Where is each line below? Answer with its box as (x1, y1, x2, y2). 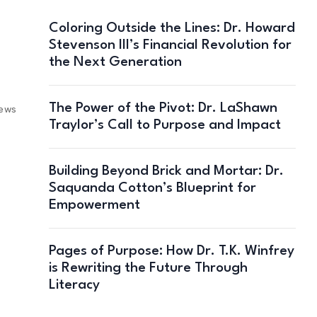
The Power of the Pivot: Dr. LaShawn (48, 100, 277, 115)
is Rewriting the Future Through (48, 260, 248, 275)
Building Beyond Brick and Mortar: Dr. (48, 163, 284, 178)
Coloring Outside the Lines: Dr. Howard (48, 21, 295, 35)
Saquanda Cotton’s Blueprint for (48, 180, 256, 195)
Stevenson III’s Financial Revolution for (48, 38, 292, 52)
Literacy (48, 277, 100, 292)
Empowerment (48, 197, 140, 212)
